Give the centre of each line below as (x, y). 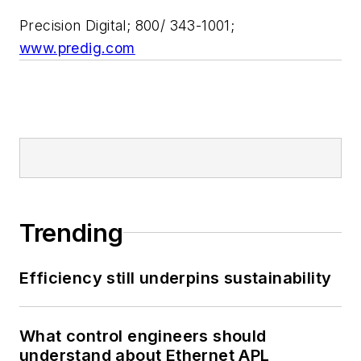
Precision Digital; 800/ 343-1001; (127, 25)
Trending (71, 232)
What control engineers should (143, 336)
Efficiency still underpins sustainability (176, 278)
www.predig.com (77, 48)
